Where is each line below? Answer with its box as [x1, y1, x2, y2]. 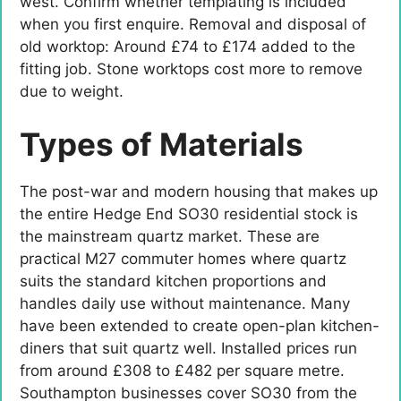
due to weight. [20, 81, 124, 100]
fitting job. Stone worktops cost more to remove [20, 59, 363, 78]
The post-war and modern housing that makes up [20, 183, 378, 201]
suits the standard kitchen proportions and [20, 272, 327, 291]
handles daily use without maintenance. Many [20, 294, 350, 313]
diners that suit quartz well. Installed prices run [20, 339, 357, 358]
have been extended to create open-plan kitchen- [20, 317, 380, 336]
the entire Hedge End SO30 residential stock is [20, 205, 358, 224]
